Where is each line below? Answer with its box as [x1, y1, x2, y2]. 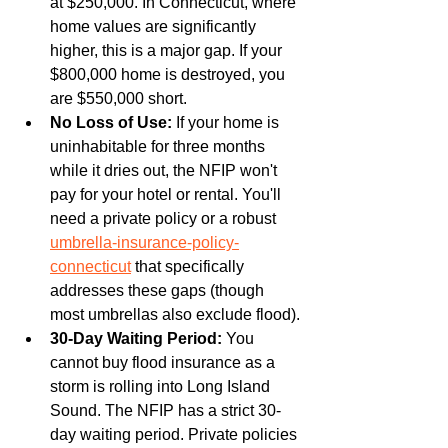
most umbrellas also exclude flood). [50, 305, 300, 323]
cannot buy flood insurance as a [50, 353, 279, 371]
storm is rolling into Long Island [50, 377, 274, 395]
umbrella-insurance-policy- [50, 233, 239, 251]
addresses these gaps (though [50, 281, 268, 299]
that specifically [131, 257, 248, 275]
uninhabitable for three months [50, 137, 269, 155]
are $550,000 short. [50, 89, 187, 107]
